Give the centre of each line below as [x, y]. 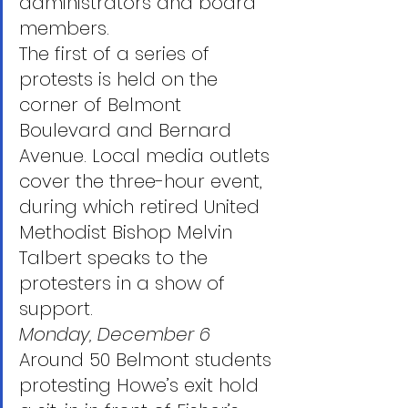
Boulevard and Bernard [128, 130]
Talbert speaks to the [116, 258]
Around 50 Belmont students [148, 360]
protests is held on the [121, 79]
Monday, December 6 [115, 334]
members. [64, 28]
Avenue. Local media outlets [147, 156]
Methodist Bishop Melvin [128, 232]
